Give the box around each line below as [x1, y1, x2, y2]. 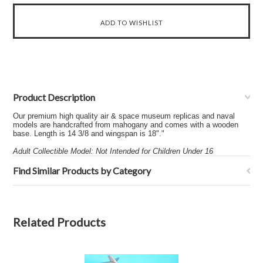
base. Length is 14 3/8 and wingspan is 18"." [13, 129, 165, 138]
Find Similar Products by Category [13, 165, 151, 176]
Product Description [13, 92, 96, 103]
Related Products [13, 215, 106, 229]
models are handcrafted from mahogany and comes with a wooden [13, 120, 239, 129]
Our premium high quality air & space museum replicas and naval [13, 112, 235, 120]
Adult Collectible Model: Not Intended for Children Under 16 [13, 147, 214, 156]
